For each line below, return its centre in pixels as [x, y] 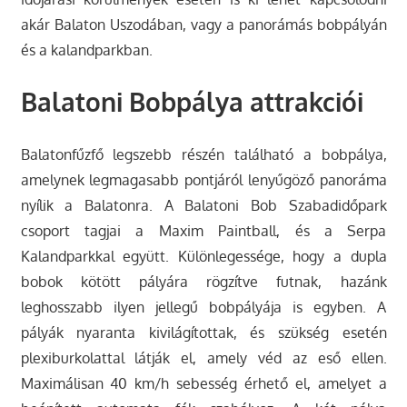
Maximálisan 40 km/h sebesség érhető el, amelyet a [203, 384]
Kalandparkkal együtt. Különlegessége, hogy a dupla [203, 257]
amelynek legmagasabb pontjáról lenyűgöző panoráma [203, 180]
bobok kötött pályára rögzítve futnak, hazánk [203, 282]
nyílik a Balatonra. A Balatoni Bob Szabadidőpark [203, 206]
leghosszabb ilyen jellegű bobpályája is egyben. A [203, 308]
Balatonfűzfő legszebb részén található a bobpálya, [203, 155]
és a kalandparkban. [86, 50]
